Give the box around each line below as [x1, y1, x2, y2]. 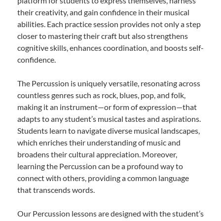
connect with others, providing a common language [17, 173, 189, 183]
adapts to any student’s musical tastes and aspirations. [17, 113, 201, 123]
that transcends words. [17, 184, 95, 194]
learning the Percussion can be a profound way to [17, 161, 183, 171]
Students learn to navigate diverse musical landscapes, [17, 125, 200, 135]
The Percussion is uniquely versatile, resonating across [17, 78, 200, 88]
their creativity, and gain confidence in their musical [17, 7, 189, 17]
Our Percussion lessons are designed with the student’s [17, 208, 204, 218]
